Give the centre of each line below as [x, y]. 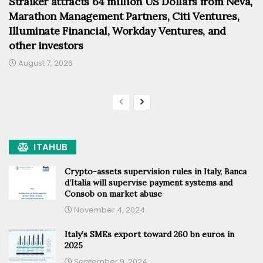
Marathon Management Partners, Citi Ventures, [124, 16]
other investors [46, 45]
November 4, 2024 [109, 210]
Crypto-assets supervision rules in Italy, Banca [156, 171]
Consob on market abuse [113, 193]
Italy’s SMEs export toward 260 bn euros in [149, 234]
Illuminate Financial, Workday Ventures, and [117, 31]
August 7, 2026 [45, 63]
